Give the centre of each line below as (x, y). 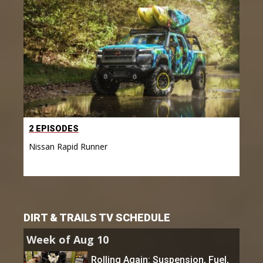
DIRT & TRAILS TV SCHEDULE (97, 217)
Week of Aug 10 (68, 239)
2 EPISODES (54, 129)
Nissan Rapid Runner (68, 146)
